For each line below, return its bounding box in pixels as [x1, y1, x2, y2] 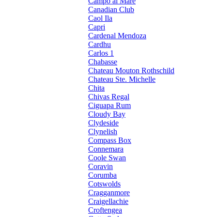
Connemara [88, 145, 124, 154]
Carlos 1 [88, 49, 114, 58]
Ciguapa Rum [88, 101, 131, 110]
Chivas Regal [88, 93, 129, 101]
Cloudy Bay [88, 110, 125, 119]
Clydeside [88, 119, 119, 127]
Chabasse [88, 58, 117, 66]
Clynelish [88, 127, 117, 136]
